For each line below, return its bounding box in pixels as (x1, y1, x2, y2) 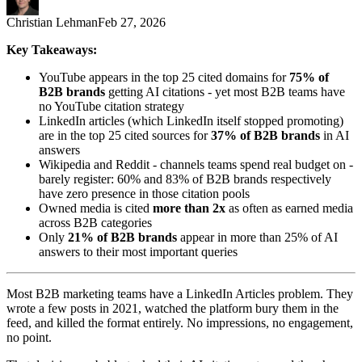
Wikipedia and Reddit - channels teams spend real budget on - (39, 157, 353, 171)
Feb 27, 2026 (98, 15, 166, 29)
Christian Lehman (6, 15, 98, 29)
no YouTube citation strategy (39, 99, 184, 113)
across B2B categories (39, 215, 152, 229)
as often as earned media (225, 200, 353, 215)
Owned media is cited (39, 200, 153, 215)
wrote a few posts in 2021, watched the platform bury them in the (6, 301, 339, 315)
